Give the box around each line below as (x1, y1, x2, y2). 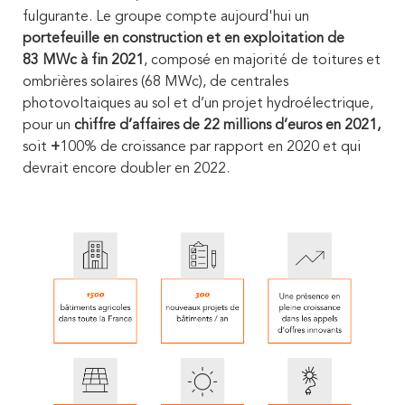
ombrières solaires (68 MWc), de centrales (23, 75, 288, 90)
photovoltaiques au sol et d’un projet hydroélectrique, (23, 97, 373, 112)
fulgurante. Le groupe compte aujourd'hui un (23, 10, 309, 25)
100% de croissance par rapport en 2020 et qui (60, 140, 361, 155)
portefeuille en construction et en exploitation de (23, 32, 344, 47)
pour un (23, 118, 74, 134)
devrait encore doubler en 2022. (23, 162, 230, 177)
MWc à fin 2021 (42, 53, 144, 69)
